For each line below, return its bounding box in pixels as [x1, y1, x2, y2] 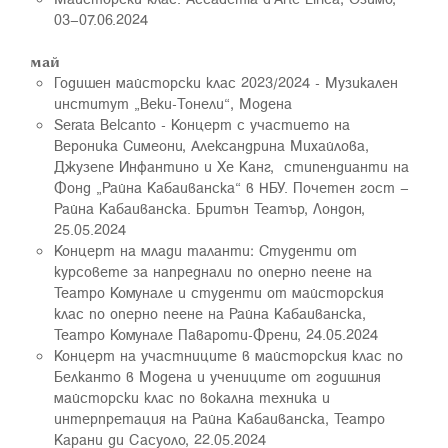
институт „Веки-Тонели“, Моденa [54, 92, 292, 114]
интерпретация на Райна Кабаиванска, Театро [54, 407, 385, 429]
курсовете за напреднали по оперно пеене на [54, 260, 372, 282]
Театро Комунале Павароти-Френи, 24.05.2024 [54, 323, 378, 345]
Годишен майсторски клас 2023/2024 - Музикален [54, 71, 398, 93]
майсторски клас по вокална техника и [54, 386, 330, 408]
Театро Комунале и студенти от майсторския [54, 281, 384, 303]
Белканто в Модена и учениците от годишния [54, 365, 381, 387]
